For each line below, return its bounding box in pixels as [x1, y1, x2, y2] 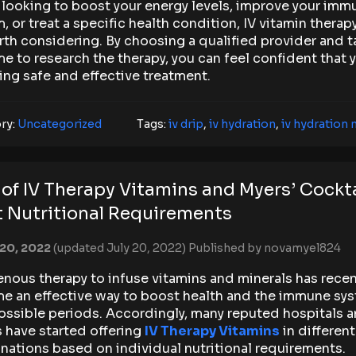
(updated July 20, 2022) [53, 240, 188, 255]
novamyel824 [264, 240, 341, 255]
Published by [188, 240, 264, 255]
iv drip [168, 116, 203, 131]
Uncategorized [17, 116, 102, 131]
